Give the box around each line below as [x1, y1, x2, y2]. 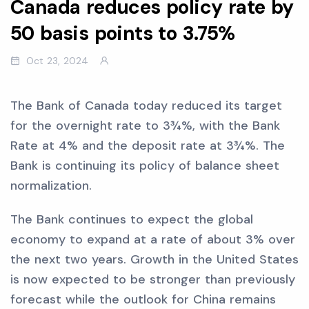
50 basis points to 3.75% [10, 21, 235, 46]
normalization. [10, 177, 92, 194]
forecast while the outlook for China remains [10, 291, 276, 308]
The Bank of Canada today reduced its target [10, 97, 282, 114]
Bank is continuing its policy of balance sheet [10, 157, 279, 174]
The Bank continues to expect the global [10, 211, 253, 228]
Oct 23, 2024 [26, 54, 88, 67]
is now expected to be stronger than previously [10, 271, 295, 288]
